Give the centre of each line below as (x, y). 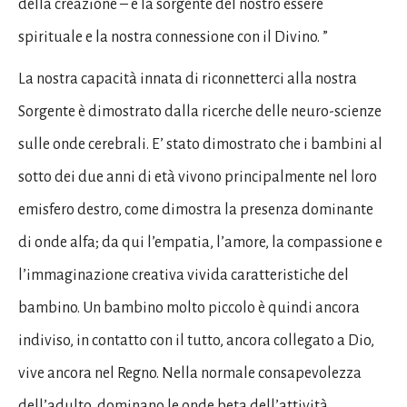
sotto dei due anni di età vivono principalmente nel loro (198, 177)
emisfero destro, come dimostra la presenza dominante (196, 210)
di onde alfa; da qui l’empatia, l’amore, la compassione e (200, 243)
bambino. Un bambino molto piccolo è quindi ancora (189, 308)
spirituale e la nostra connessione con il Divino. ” (174, 37)
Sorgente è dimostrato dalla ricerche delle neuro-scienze (200, 112)
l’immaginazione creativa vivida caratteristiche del (184, 275)
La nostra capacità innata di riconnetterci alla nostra (188, 79)
